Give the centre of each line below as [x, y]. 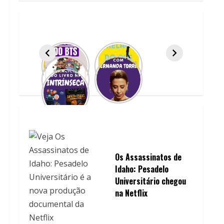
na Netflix [131, 193]
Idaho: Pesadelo [141, 169]
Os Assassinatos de [148, 157]
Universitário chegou [150, 181]
